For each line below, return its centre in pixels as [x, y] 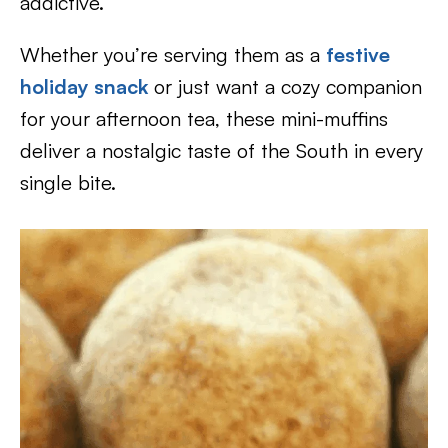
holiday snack [84, 86]
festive [358, 54]
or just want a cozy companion [285, 86]
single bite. [68, 182]
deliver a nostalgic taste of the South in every [221, 150]
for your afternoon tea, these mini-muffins [204, 118]
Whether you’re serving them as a [173, 54]
